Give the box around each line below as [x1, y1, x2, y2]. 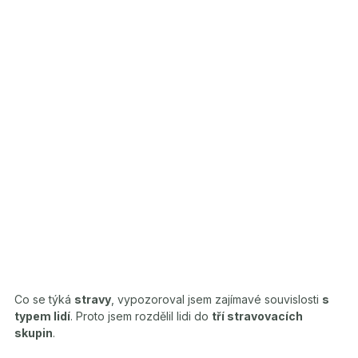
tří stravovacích [212, 308, 303, 323]
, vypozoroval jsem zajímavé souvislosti [111, 292, 322, 306]
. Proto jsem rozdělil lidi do [70, 308, 212, 323]
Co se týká [14, 292, 74, 306]
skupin [14, 325, 53, 340]
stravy [74, 292, 111, 306]
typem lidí [14, 308, 70, 323]
